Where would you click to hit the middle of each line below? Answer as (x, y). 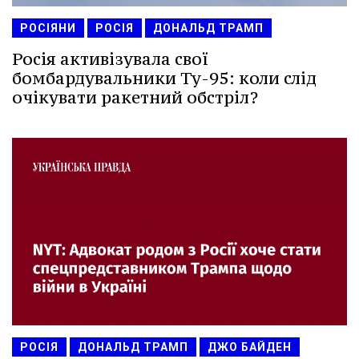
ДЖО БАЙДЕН (250, 347)
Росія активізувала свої (110, 58)
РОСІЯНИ (48, 28)
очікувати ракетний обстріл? (135, 97)
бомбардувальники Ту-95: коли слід (164, 78)
